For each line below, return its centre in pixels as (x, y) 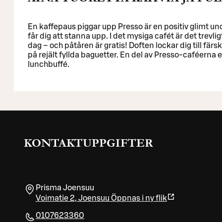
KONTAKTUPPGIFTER (88, 143)
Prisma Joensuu (65, 188)
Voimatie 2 (55, 198)
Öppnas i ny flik (139, 198)
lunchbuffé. (49, 64)
